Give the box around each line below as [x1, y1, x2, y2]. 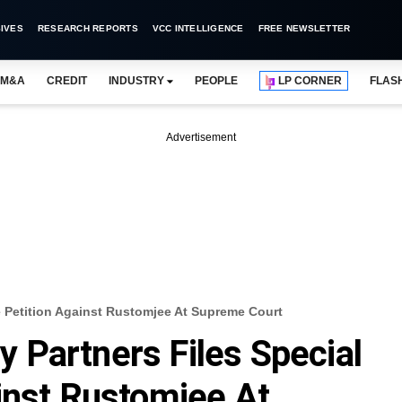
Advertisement [166, 131, 236, 144]
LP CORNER [278, 74, 343, 87]
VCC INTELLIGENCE [152, 23, 244, 33]
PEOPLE [194, 74, 239, 87]
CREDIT [46, 74, 87, 87]
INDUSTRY [108, 74, 164, 87]
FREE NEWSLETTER [258, 23, 351, 33]
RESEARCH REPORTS [37, 23, 138, 33]
